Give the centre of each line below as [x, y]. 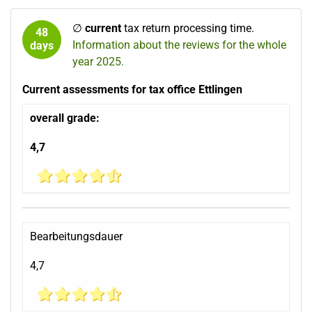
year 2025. [98, 62]
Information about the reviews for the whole [179, 45]
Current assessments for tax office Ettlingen [132, 90]
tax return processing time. [188, 29]
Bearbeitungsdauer [76, 237]
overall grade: [65, 118]
